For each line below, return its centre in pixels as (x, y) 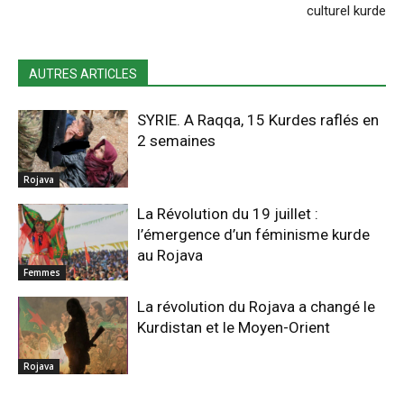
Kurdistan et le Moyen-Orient (234, 328)
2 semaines (177, 141)
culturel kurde (346, 11)
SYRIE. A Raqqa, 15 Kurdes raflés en (258, 120)
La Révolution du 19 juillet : (228, 213)
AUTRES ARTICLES (83, 74)
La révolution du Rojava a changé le (257, 307)
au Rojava (170, 255)
